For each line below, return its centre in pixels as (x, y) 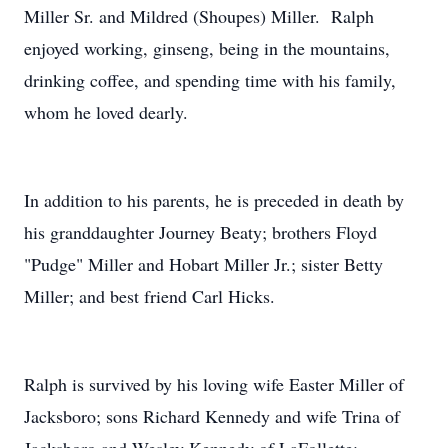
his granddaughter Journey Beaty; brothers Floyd (200, 232)
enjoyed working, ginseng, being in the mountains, (207, 48)
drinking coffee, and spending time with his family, (210, 80)
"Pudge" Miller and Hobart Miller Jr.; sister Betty (203, 264)
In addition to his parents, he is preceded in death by (214, 200)
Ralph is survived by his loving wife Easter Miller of (214, 384)
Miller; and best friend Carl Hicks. (149, 296)
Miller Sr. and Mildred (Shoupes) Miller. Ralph (199, 16)
